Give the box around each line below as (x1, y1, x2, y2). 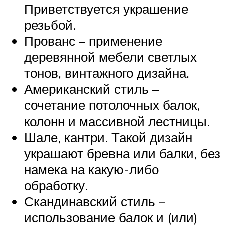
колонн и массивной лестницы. (24, 113, 210, 130)
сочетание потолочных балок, (24, 97, 200, 114)
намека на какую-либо (24, 161, 159, 178)
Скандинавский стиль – (24, 193, 165, 210)
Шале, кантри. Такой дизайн (24, 129, 192, 146)
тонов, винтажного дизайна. (24, 65, 189, 81)
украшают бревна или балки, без (24, 145, 220, 162)
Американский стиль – (24, 81, 159, 97)
